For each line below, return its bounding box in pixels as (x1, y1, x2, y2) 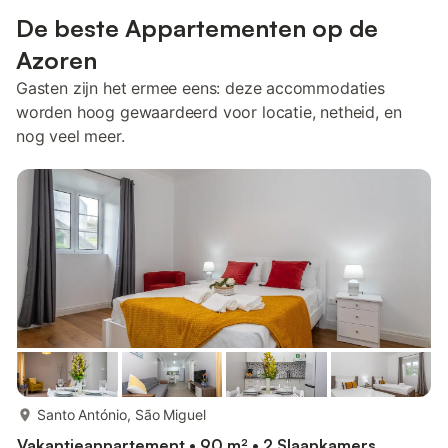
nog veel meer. (16, 126, 125, 146)
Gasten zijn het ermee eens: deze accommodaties (16, 78, 385, 98)
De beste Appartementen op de (16, 13, 378, 43)
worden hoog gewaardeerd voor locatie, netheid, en (16, 102, 402, 122)
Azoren (16, 45, 97, 75)
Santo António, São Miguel (37, 406, 206, 423)
